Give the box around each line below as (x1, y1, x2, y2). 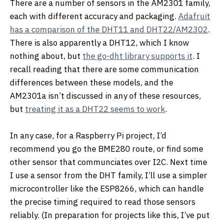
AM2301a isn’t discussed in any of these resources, (10, 90, 201, 101)
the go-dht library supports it (82, 50, 192, 61)
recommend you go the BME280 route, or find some (10, 143, 203, 154)
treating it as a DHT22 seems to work (25, 103, 165, 114)
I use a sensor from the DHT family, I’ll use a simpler (10, 169, 207, 181)
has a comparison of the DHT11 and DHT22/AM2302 (10, 24, 208, 35)
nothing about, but (10, 50, 82, 61)
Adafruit (178, 10, 210, 22)
